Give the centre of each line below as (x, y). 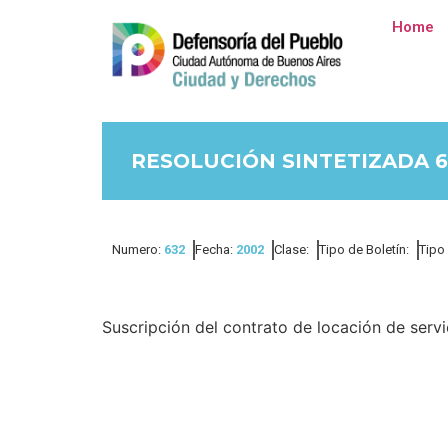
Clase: (291, 249)
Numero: (138, 249)
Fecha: (215, 249)
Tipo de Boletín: (364, 249)
